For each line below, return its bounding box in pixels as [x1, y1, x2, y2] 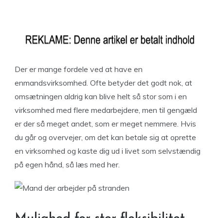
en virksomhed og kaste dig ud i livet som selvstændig [15, 146, 200, 156]
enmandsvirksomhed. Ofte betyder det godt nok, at [15, 78, 192, 88]
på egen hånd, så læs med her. [15, 160, 120, 169]
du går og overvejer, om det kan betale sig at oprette [15, 132, 196, 142]
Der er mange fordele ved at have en [15, 64, 143, 74]
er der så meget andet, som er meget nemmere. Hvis [15, 119, 196, 128]
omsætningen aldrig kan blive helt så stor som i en [15, 91, 187, 101]
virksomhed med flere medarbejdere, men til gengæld [15, 105, 197, 115]
